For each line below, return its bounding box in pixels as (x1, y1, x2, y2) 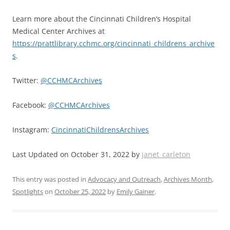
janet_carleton (142, 149, 190, 159)
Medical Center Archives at (12, 26, 105, 36)
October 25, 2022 (54, 186, 106, 196)
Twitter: (12, 75, 41, 85)
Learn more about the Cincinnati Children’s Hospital (12, 13, 191, 24)
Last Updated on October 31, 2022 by (12, 149, 142, 159)
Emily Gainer (117, 186, 155, 196)
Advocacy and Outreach (88, 174, 161, 184)
